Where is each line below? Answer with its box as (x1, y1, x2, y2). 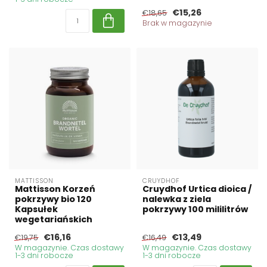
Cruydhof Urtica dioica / (142, 183, 252, 195)
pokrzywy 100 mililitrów (142, 203, 248, 216)
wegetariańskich (15, 213, 92, 226)
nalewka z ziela (142, 193, 211, 206)
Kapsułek (15, 203, 58, 216)
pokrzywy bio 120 (15, 193, 92, 206)
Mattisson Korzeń (15, 183, 95, 195)
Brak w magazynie (142, 18, 212, 29)
